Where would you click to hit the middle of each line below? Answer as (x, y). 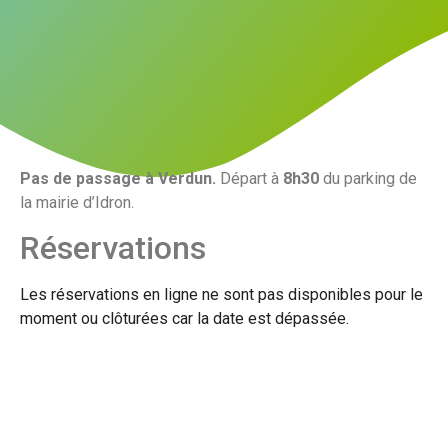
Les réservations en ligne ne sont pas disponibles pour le (221, 295)
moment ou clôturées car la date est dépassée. (184, 319)
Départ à (249, 178)
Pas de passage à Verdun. (118, 178)
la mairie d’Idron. (77, 202)
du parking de (370, 178)
